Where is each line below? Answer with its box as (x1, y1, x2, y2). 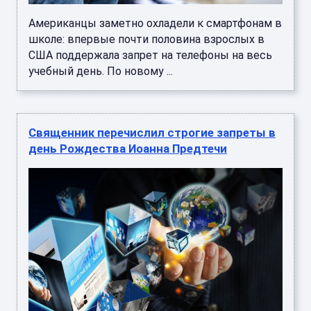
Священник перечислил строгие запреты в (28, 125, 276, 140)
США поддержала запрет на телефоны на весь (28, 48, 272, 62)
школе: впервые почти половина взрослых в (28, 32, 264, 46)
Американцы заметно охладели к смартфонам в (28, 16, 282, 30)
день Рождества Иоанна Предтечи (28, 141, 227, 155)
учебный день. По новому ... (28, 64, 173, 78)
